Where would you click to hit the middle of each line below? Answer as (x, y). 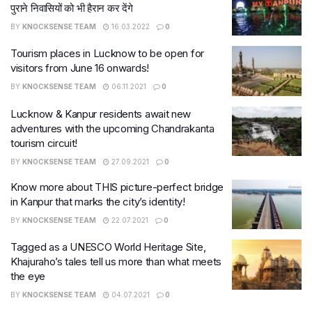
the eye (28, 276)
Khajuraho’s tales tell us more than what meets (116, 262)
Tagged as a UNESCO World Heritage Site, (108, 247)
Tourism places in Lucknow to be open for (107, 53)
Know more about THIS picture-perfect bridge (117, 187)
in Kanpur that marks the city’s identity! (98, 201)
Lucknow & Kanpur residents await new (101, 114)
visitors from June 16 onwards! (80, 68)
